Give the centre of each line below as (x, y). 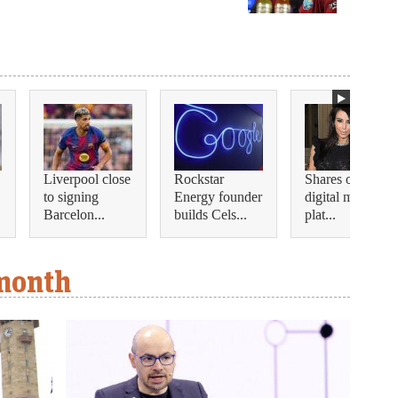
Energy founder (218, 197)
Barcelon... (74, 215)
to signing (71, 197)
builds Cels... (211, 215)
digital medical (346, 197)
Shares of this (342, 179)
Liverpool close (87, 179)
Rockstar (199, 179)
